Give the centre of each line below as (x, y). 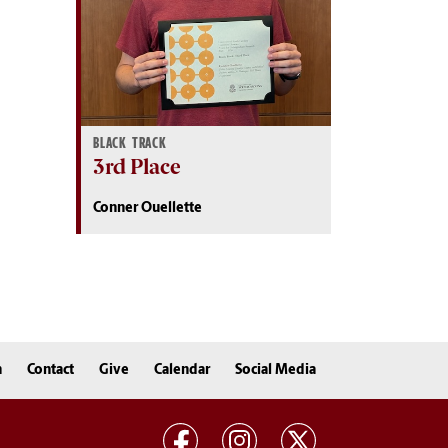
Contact (50, 370)
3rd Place (136, 166)
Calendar (182, 370)
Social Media (275, 370)
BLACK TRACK (130, 143)
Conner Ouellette (147, 208)
